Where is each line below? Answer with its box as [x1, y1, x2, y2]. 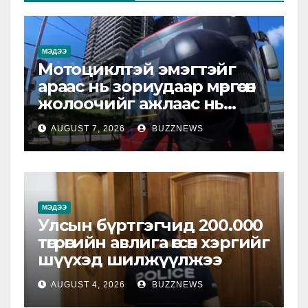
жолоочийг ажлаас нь [38, 93, 224, 114]
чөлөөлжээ [38, 111, 101, 131]
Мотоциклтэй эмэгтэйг [38, 59, 236, 80]
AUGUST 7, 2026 [51, 124, 125, 134]
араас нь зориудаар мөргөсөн [38, 76, 256, 97]
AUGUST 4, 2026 [51, 280, 125, 290]
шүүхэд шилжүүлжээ [38, 250, 222, 270]
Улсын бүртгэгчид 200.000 [38, 215, 263, 236]
